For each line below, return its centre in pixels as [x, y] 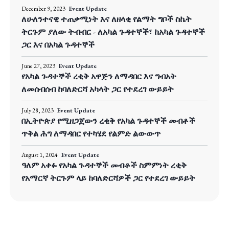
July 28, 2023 [38, 111]
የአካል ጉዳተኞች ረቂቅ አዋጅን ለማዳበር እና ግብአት [99, 77]
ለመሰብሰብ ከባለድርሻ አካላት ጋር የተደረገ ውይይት [98, 89]
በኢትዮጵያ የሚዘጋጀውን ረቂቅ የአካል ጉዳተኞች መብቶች [108, 121]
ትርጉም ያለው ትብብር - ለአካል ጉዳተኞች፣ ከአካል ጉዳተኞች [113, 32]
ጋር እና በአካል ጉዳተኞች [58, 45]
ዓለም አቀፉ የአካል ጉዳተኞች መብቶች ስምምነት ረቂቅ [104, 166]
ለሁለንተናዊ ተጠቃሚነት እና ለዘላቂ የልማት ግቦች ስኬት [107, 19]
